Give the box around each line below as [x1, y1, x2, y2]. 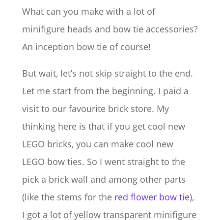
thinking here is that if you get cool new [22, 120, 185, 132]
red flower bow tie [114, 191, 190, 203]
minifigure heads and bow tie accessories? [22, 23, 198, 35]
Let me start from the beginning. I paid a [22, 85, 189, 97]
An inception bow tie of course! [22, 41, 151, 53]
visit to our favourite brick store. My [22, 103, 169, 114]
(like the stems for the [22, 191, 114, 203]
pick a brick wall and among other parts [22, 173, 186, 185]
